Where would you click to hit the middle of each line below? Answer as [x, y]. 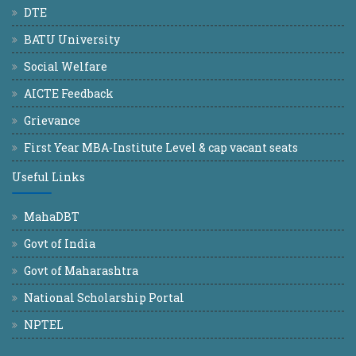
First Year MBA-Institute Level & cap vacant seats [161, 147]
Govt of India [60, 244]
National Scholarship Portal [104, 298]
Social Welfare [66, 66]
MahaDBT [52, 217]
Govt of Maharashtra [81, 271]
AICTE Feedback [69, 93]
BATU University [72, 39]
